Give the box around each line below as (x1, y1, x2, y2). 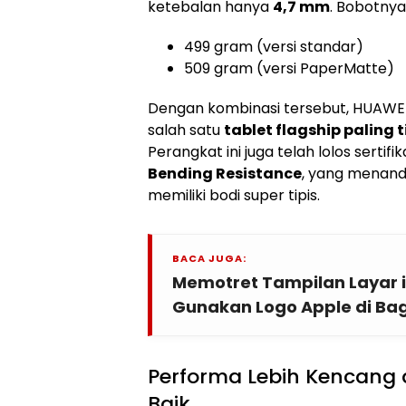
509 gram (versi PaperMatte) (184, 57, 394, 79)
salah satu (148, 119, 224, 140)
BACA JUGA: (172, 250, 246, 266)
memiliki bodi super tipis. (148, 184, 320, 206)
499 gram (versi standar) (184, 35, 363, 57)
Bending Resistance (148, 162, 302, 184)
